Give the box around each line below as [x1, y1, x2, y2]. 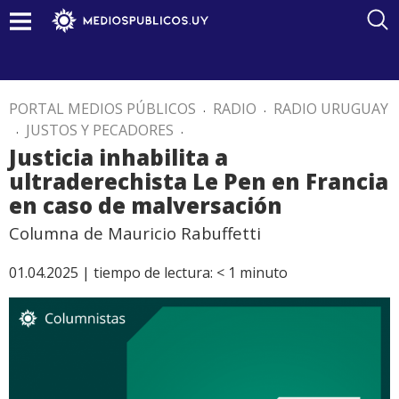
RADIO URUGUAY [273, 99, 388, 118]
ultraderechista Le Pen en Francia [9, 167, 388, 196]
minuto [240, 263, 288, 282]
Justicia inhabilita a [9, 142, 228, 172]
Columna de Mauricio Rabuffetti [9, 222, 261, 244]
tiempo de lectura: [94, 263, 213, 282]
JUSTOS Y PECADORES [26, 120, 174, 140]
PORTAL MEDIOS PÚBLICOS [9, 99, 196, 118]
